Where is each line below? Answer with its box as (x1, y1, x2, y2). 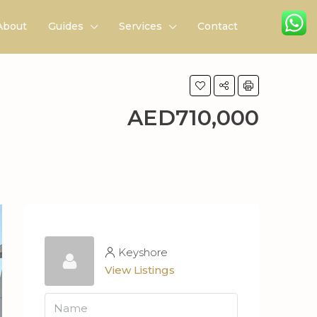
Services (119, 20, 162, 33)
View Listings (105, 263, 175, 277)
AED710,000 (127, 105, 259, 131)
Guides (48, 20, 83, 33)
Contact (197, 20, 238, 33)
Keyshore (118, 246, 168, 259)
